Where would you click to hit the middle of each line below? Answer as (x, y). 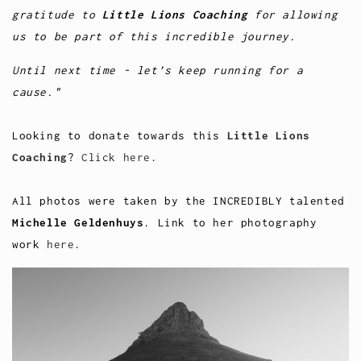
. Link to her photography (230, 222)
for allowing (293, 14)
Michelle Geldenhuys (78, 222)
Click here (116, 157)
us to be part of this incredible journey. (154, 36)
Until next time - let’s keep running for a (158, 70)
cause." (37, 91)
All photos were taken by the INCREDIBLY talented (178, 200)
